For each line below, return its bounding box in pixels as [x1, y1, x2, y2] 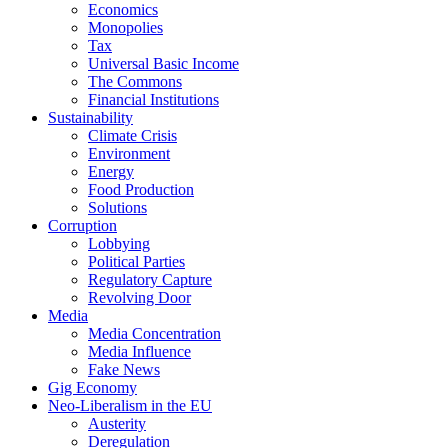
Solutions [88, 198, 147, 216]
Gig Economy [48, 378, 137, 396]
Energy [88, 162, 134, 180]
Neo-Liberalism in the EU [48, 396, 212, 414]
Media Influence [88, 342, 191, 360]
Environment [88, 144, 170, 162]
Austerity [88, 414, 146, 432]
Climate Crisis [88, 126, 177, 144]
